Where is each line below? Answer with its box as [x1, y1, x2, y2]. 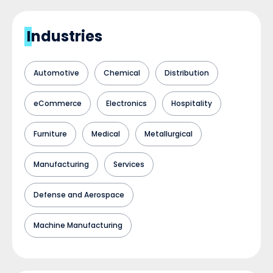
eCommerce [34, 98, 82, 108]
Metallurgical [144, 129, 193, 139]
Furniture [34, 129, 67, 139]
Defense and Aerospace [34, 190, 124, 200]
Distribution [165, 68, 209, 78]
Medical [91, 129, 120, 139]
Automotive [34, 68, 79, 78]
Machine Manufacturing [34, 220, 122, 230]
